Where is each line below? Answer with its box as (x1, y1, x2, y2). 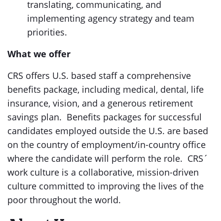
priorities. (27, 26, 67, 38)
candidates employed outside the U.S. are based (7, 125, 208, 137)
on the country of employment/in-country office (7, 139, 206, 150)
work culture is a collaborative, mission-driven (7, 166, 199, 178)
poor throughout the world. (7, 194, 121, 206)
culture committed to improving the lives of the (7, 180, 204, 192)
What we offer (7, 48, 71, 60)
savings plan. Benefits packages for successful (7, 111, 202, 123)
